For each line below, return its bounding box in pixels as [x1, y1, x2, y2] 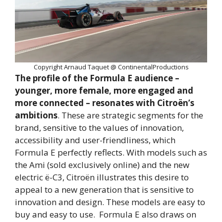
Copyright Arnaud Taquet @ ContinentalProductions [33, 62, 189, 72]
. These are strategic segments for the [57, 110, 203, 121]
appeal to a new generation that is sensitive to [15, 184, 194, 196]
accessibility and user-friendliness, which [15, 134, 175, 146]
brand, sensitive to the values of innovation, [15, 122, 184, 134]
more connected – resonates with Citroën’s [15, 97, 194, 109]
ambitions [15, 110, 57, 121]
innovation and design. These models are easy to [15, 196, 205, 208]
